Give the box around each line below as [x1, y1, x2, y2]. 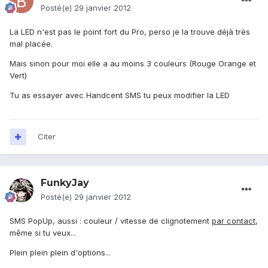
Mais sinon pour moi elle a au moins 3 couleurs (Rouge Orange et [10, 59, 256, 69]
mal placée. [10, 39, 53, 49]
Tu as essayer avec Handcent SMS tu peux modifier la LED [10, 90, 230, 100]
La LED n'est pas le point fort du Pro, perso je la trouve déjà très [10, 27, 250, 37]
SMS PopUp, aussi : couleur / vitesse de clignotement [10, 216, 212, 226]
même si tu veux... [10, 228, 76, 238]
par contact [212, 216, 255, 226]
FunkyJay [41, 177, 89, 189]
